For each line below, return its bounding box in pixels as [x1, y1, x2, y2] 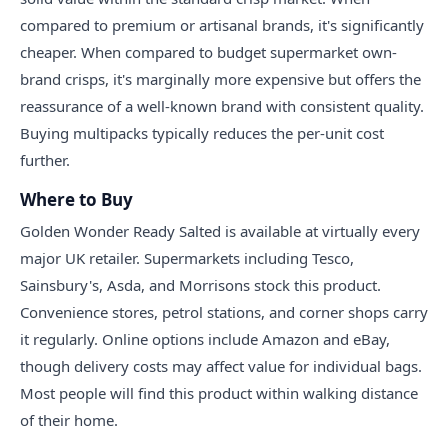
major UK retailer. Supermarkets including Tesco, [20, 248, 354, 269]
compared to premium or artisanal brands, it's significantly [20, 15, 424, 36]
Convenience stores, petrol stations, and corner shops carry [20, 302, 428, 323]
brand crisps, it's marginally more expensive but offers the [20, 69, 421, 90]
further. [20, 150, 70, 171]
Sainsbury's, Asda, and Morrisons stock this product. [20, 275, 381, 296]
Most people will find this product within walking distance [20, 383, 418, 404]
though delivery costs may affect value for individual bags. [20, 356, 422, 377]
